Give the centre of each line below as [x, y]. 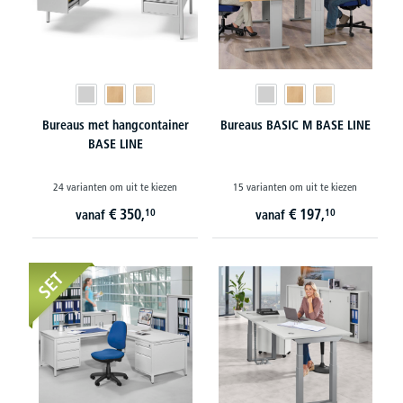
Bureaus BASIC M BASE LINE [295, 125]
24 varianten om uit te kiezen [115, 187]
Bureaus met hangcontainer [115, 125]
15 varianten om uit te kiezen [295, 187]
